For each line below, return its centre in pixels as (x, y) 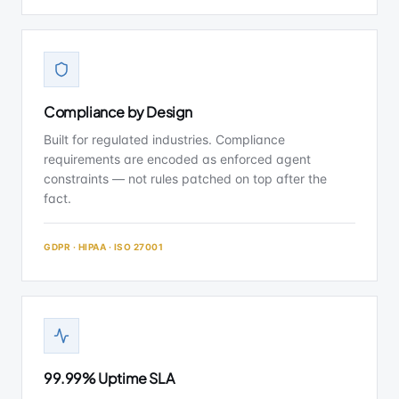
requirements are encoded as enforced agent (177, 159)
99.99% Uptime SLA (109, 378)
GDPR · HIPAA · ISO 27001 (103, 247)
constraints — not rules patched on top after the (185, 179)
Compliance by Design (118, 112)
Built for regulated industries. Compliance (164, 139)
